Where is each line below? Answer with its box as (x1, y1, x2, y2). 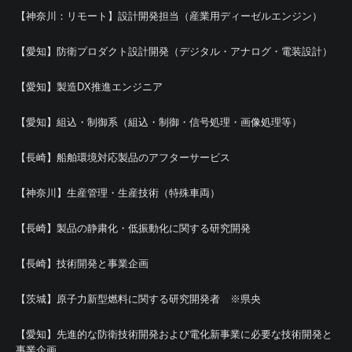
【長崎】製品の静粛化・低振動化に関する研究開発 (16, 222, 251, 234)
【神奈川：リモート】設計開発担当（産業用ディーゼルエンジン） (16, 9, 322, 22)
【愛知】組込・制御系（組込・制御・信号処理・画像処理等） (16, 115, 302, 128)
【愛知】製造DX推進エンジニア (16, 80, 163, 93)
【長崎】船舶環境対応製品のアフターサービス (16, 151, 230, 163)
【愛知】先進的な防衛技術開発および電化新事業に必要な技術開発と (16, 328, 332, 340)
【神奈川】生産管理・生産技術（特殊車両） (16, 186, 220, 199)
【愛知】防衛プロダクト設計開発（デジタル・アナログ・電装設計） (16, 45, 332, 57)
